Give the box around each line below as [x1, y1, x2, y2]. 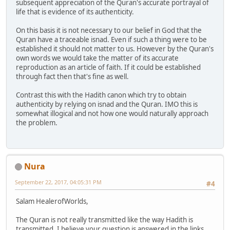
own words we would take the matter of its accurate [16, 53, 179, 63]
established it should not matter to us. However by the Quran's [16, 44, 214, 53]
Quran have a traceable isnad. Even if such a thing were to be [16, 34, 207, 44]
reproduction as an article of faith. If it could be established [16, 62, 201, 72]
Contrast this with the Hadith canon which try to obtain [16, 90, 186, 100]
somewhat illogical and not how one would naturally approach [16, 108, 208, 118]
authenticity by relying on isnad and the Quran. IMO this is [16, 99, 198, 109]
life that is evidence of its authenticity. [16, 7, 134, 16]
